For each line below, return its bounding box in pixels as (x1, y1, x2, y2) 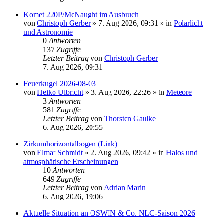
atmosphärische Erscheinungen (23, 157, 118, 166)
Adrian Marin (104, 183, 145, 192)
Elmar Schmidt (37, 148, 83, 157)
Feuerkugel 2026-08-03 (23, 79, 96, 88)
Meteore (166, 88, 192, 97)
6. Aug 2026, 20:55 (43, 123, 103, 132)
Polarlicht (174, 19, 203, 28)
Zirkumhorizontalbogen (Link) (23, 140, 117, 148)
